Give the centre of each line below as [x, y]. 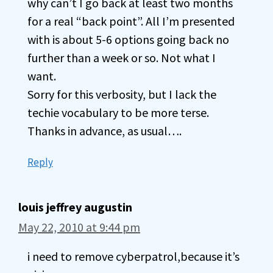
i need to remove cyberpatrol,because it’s [133, 256]
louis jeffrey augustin [75, 207]
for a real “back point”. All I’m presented [131, 21]
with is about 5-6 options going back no [128, 39]
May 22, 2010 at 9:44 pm [79, 227]
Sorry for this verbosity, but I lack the [122, 94]
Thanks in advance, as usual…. [105, 131]
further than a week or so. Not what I [122, 58]
